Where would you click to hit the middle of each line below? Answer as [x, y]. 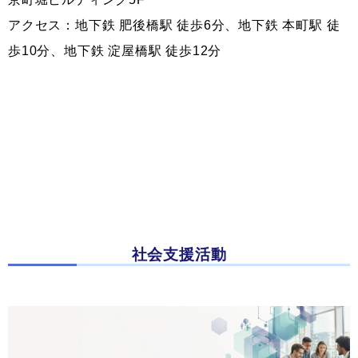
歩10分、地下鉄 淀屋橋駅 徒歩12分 [115, 51]
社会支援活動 [179, 255]
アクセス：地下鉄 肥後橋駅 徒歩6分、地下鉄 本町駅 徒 [174, 25]
